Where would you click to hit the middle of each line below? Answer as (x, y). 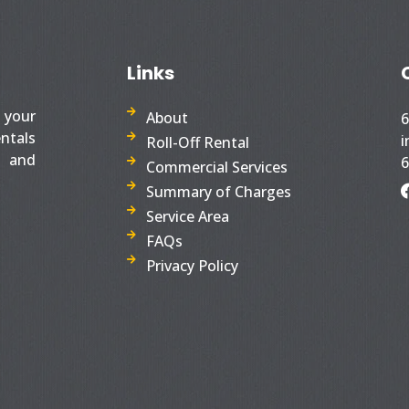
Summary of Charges (219, 192)
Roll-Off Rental (198, 142)
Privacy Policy (192, 266)
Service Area (188, 216)
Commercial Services (217, 167)
